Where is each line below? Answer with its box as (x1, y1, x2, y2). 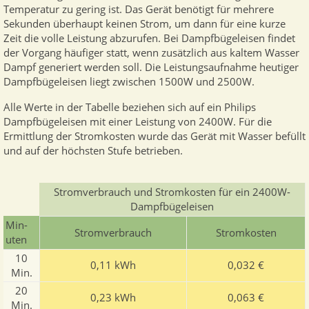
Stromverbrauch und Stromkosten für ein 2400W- (54, 184, 290, 199)
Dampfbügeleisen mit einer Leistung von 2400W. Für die (3, 114, 272, 129)
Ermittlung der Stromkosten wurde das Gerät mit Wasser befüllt (3, 128, 306, 143)
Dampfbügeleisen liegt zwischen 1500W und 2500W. (3, 74, 255, 90)
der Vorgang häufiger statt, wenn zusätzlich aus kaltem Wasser (3, 46, 299, 61)
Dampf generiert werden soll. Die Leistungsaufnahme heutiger (3, 60, 299, 75)
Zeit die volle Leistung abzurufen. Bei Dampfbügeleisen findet (3, 31, 295, 46)
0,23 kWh (90, 290, 136, 305)
